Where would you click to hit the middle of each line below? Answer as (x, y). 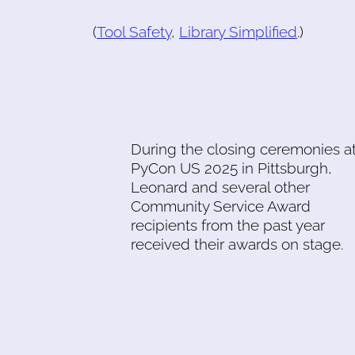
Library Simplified (238, 31)
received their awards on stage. (237, 244)
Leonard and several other (220, 187)
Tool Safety (134, 31)
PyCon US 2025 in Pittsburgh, (231, 168)
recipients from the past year (228, 225)
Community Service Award (221, 206)
